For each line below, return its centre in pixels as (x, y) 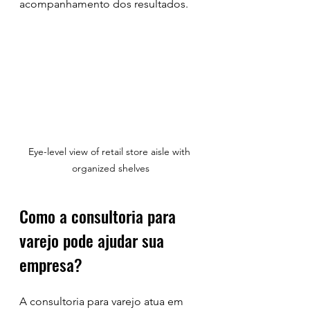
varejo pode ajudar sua (94, 240)
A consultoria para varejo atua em (103, 301)
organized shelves (111, 168)
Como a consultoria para (100, 216)
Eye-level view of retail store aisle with (111, 151)
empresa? (51, 264)
